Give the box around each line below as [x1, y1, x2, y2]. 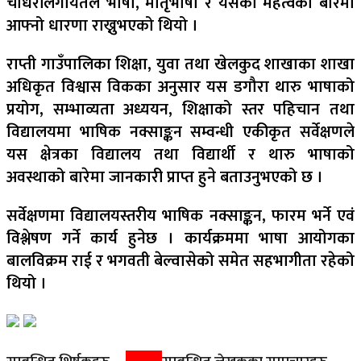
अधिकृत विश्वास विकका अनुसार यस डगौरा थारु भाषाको [6, 73, 355, 101]
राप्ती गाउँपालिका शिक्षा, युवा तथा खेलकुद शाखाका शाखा [6, 50, 355, 78]
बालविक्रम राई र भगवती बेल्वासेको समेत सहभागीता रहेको [6, 247, 355, 275]
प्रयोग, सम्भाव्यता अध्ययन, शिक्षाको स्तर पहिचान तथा [6, 95, 355, 123]
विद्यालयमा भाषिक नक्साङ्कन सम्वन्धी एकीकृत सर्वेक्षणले [6, 118, 355, 146]
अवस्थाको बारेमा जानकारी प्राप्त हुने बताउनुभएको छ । [6, 163, 323, 191]
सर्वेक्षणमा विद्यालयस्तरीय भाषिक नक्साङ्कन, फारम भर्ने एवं [6, 201, 355, 230]
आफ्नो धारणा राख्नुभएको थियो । [6, 11, 198, 39]
